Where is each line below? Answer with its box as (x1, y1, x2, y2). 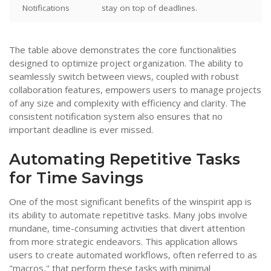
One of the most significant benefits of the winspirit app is (9, 195, 252, 208)
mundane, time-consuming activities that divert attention (9, 222, 245, 235)
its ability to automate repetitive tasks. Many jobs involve (9, 209, 247, 221)
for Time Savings (9, 168, 143, 187)
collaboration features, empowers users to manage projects (9, 83, 261, 96)
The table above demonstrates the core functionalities (9, 44, 237, 56)
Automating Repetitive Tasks (9, 149, 240, 168)
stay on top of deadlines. (101, 2, 197, 13)
